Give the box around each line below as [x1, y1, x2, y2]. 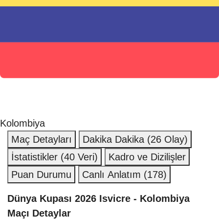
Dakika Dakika [83, 133, 147, 145]
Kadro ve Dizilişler [109, 151, 186, 162]
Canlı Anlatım [82, 169, 144, 180]
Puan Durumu [11, 169, 71, 180]
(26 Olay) [147, 133, 188, 145]
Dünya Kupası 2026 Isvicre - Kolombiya [7, 193, 190, 204]
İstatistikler [11, 151, 61, 162]
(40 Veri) [61, 151, 98, 162]
